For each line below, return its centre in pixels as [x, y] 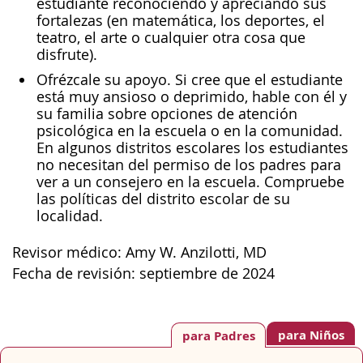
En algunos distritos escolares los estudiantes [192, 147]
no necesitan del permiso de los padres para [189, 164]
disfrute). [67, 54]
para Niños [311, 335]
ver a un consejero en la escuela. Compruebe [190, 181]
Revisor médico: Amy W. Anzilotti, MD [139, 252]
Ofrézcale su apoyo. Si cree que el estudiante [190, 79]
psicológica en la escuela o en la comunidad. [190, 130]
